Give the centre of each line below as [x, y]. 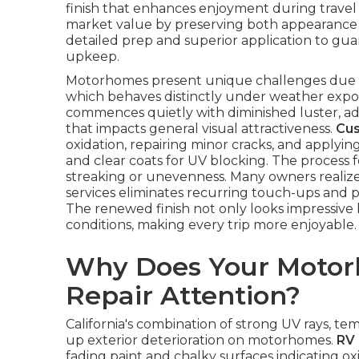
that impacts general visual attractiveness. [201, 129]
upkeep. [93, 56]
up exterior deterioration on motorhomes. [201, 340]
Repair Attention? [183, 295]
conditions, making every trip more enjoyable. [211, 225]
